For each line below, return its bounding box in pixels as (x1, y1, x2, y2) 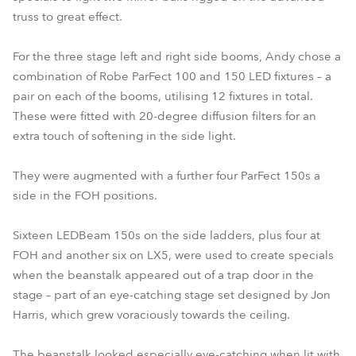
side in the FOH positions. (13, 188, 157, 203)
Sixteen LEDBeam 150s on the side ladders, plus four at (13, 227, 320, 243)
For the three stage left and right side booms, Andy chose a (13, 48, 341, 64)
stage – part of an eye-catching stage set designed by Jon (13, 287, 331, 303)
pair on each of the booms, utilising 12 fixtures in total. (13, 88, 313, 104)
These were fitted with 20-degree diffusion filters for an (13, 108, 316, 124)
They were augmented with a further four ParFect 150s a (13, 168, 320, 184)
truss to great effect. (13, 9, 122, 25)
